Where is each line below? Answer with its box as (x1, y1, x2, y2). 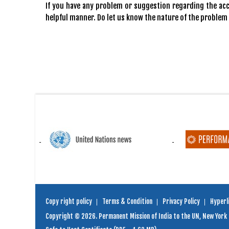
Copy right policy (45, 197, 92, 205)
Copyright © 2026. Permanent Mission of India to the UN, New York (45, 212, 227, 220)
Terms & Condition (102, 197, 152, 205)
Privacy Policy (163, 197, 200, 205)
